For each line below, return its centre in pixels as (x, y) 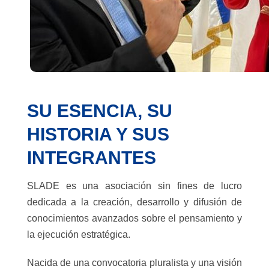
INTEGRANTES (92, 158)
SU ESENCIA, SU (100, 111)
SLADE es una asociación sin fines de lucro (134, 186)
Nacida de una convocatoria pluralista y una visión (134, 263)
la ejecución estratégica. (79, 234)
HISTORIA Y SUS (98, 134)
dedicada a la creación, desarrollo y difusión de (134, 202)
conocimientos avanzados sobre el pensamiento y (134, 218)
